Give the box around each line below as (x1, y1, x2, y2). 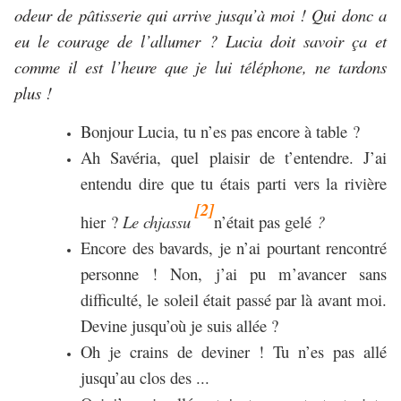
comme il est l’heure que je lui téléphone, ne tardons (14, 55, 387, 78)
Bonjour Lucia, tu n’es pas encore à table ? (81, 119, 360, 142)
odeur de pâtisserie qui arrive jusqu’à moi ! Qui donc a (14, 3, 387, 26)
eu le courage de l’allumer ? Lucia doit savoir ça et (14, 29, 387, 52)
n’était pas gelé (214, 210, 311, 234)
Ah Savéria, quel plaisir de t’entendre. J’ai (81, 145, 387, 168)
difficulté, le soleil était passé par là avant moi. (81, 288, 387, 311)
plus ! (14, 81, 52, 104)
